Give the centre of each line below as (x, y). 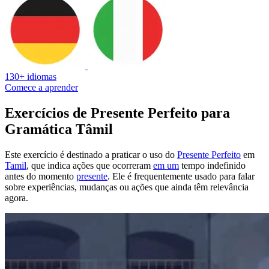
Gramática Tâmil (59, 129)
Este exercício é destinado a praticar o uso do (91, 154)
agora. (17, 198)
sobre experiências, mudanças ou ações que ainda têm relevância (127, 187)
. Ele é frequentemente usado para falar (181, 176)
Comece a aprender (41, 87)
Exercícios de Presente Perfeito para (117, 113)
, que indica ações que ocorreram (90, 165)
